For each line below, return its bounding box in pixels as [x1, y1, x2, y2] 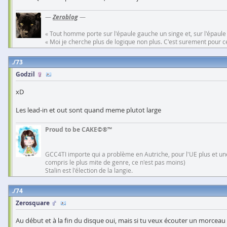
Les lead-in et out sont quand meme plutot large [16, 105, 161, 115]
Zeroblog [53, 13, 78, 22]
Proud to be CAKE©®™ [45, 125, 112, 134]
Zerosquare [16, 199, 50, 208]
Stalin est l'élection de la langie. [45, 166, 133, 175]
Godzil [16, 70, 35, 79]
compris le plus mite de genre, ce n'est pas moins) [45, 158, 185, 167]
